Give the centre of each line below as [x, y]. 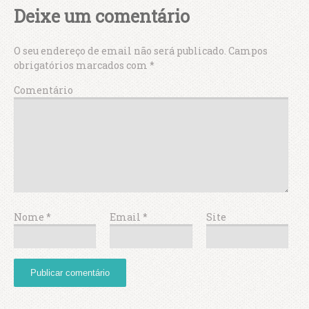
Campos [247, 50]
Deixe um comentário [102, 16]
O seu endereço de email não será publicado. [120, 50]
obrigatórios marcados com [82, 65]
